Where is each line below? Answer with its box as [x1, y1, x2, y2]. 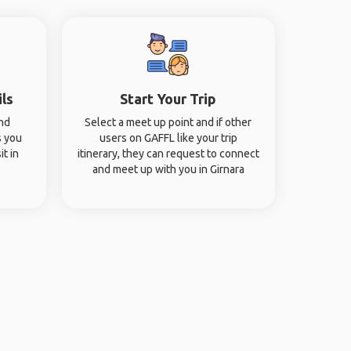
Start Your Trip [120, 91, 217, 107]
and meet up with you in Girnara [92, 163, 244, 175]
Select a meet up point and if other [85, 116, 252, 128]
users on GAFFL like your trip [99, 132, 237, 144]
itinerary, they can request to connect [77, 147, 259, 160]
